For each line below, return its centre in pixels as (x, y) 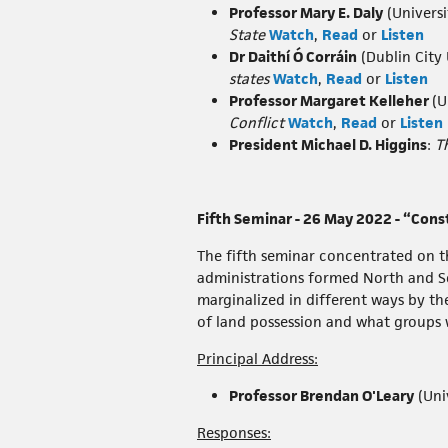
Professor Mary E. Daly (306, 13)
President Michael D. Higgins (328, 145)
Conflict (256, 123)
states (249, 79)
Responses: (234, 433)
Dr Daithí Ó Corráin (293, 57)
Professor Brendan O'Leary (321, 396)
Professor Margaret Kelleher (330, 101)
